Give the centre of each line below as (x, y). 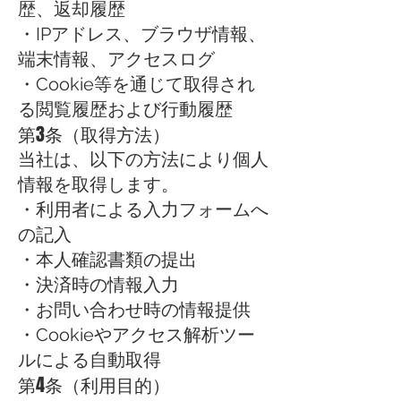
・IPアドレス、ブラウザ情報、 (142, 34)
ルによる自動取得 (90, 360)
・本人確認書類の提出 (107, 260)
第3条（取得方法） (94, 134)
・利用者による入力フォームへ (143, 209)
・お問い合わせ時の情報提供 (134, 310)
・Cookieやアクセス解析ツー (137, 335)
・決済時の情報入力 (98, 285)
